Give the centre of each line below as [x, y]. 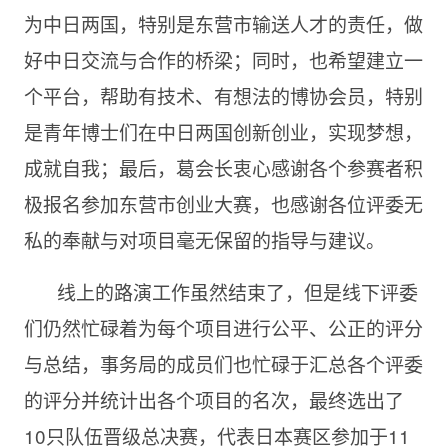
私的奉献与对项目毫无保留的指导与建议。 [204, 239]
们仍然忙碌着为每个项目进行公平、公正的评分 [223, 327]
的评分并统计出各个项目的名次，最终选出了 [213, 399]
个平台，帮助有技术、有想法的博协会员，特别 [223, 95]
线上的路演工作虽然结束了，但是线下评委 [237, 291]
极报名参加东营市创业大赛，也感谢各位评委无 [223, 203]
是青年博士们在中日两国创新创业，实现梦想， [223, 131]
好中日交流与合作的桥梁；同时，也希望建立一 [223, 59]
